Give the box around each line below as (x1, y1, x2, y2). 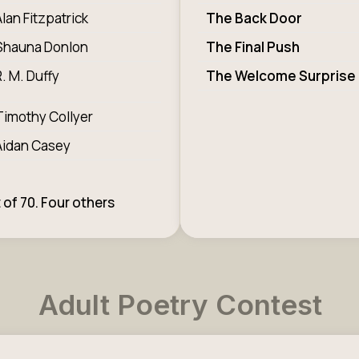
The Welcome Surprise (205, 67, 356, 85)
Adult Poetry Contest (38, 287, 322, 321)
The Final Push (205, 38, 300, 56)
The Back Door (205, 9, 302, 27)
